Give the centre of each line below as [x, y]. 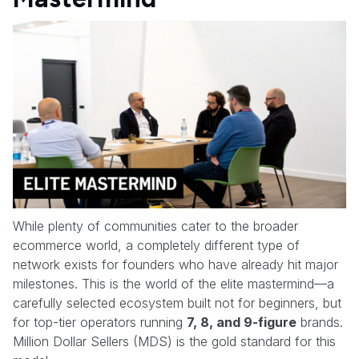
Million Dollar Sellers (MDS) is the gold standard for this [174, 341]
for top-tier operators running [100, 322]
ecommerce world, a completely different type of [156, 245]
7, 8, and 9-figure [242, 322]
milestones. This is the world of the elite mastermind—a [173, 283]
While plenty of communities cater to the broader [155, 226]
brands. [320, 322]
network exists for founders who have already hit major [175, 264]
